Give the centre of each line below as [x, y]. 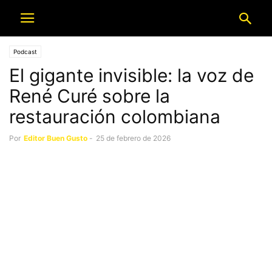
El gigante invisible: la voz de [131, 75]
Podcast [25, 52]
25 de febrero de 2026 [133, 138]
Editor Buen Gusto [56, 138]
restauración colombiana [115, 117]
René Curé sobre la [90, 96]
